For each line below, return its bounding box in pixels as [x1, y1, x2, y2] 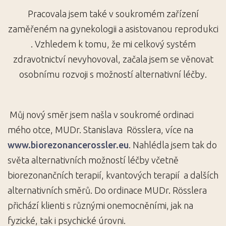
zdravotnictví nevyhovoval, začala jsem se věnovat [13, 54, 213, 64]
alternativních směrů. [8, 185, 94, 195]
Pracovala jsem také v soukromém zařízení [27, 9, 199, 19]
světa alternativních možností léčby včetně [8, 155, 179, 165]
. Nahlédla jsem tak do [129, 140, 217, 150]
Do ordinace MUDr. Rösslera [94, 185, 207, 195]
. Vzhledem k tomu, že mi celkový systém [30, 39, 196, 49]
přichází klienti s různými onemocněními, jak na [8, 200, 193, 210]
